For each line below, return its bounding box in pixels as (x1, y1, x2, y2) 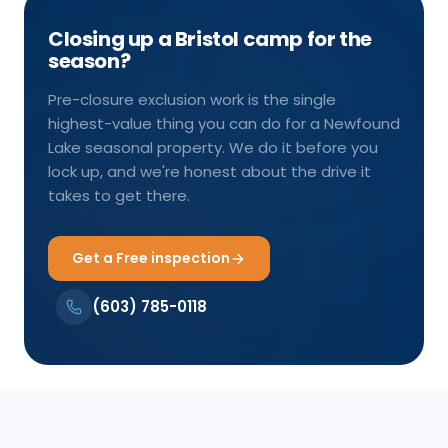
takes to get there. (48, 185, 190, 207)
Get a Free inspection (72, 248, 230, 269)
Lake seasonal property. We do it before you (48, 137, 378, 159)
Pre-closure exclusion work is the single (48, 89, 336, 111)
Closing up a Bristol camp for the (48, 25, 372, 54)
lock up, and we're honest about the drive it (48, 161, 371, 183)
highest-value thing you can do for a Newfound (48, 113, 400, 135)
